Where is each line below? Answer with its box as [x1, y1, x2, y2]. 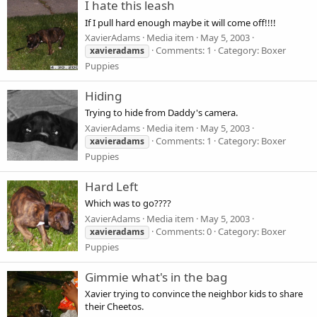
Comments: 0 [156, 224, 212, 238]
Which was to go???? [85, 197, 171, 210]
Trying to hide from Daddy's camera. [85, 106, 238, 120]
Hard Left [85, 178, 138, 195]
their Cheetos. [85, 300, 144, 313]
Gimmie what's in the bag [85, 268, 227, 285]
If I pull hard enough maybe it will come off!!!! [85, 16, 276, 29]
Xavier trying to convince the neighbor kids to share [85, 287, 303, 301]
